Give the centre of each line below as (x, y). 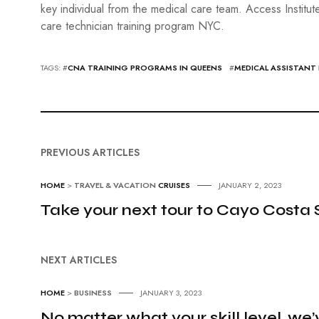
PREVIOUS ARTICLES (90, 152)
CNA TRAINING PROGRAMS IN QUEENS (145, 68)
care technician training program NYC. (134, 26)
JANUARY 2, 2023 (250, 185)
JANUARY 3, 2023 (171, 293)
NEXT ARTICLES (79, 260)
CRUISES (174, 185)
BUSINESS (93, 293)
